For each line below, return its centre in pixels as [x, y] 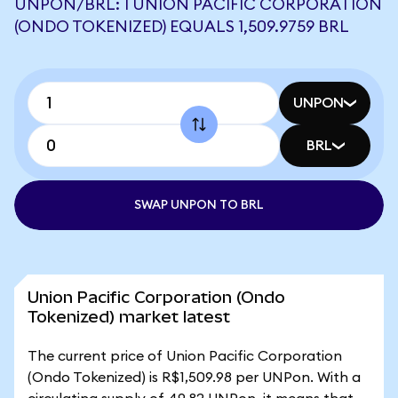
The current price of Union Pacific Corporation [185, 356]
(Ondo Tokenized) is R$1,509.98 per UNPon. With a [194, 378]
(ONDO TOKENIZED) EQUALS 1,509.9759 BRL [182, 27]
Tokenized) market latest [129, 317]
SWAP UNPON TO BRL [199, 205]
